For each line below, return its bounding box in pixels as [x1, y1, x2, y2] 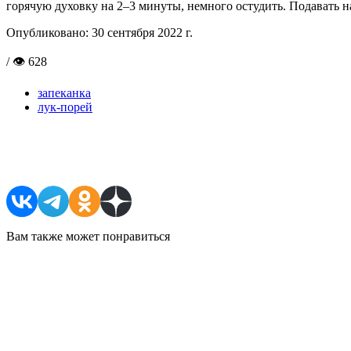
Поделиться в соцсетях [6, 145, 202, 166]
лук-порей [38, 100, 92, 114]
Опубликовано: [6, 25, 89, 39]
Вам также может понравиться [6, 229, 170, 243]
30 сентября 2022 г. [89, 25, 193, 39]
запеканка [38, 85, 91, 100]
